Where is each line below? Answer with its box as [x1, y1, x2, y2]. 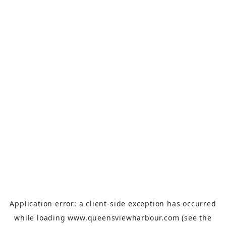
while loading [14, 212, 68, 222]
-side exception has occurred [107, 198, 216, 208]
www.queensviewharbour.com [68, 212, 180, 222]
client [86, 198, 107, 208]
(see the [179, 212, 212, 222]
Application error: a [10, 198, 86, 208]
